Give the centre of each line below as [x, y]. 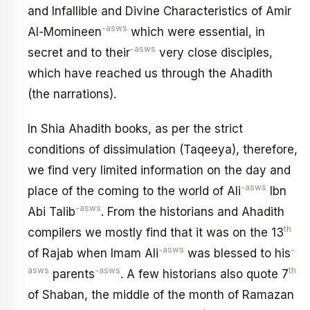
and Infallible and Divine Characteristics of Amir [159, 11]
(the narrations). [72, 94]
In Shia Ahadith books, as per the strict [135, 128]
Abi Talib [52, 211]
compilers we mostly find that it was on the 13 [156, 232]
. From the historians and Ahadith [193, 211]
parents [72, 274]
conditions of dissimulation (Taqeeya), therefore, [163, 149]
